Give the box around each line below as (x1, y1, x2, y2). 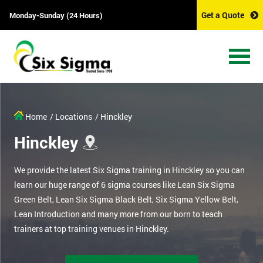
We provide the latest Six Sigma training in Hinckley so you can (14, 164, 245, 176)
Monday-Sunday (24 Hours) (9, 9, 103, 21)
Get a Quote (201, 9, 244, 21)
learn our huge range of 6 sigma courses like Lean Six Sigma (14, 179, 235, 191)
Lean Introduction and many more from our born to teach (14, 208, 222, 220)
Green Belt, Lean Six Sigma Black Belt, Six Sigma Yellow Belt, (14, 194, 238, 205)
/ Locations (50, 111, 92, 123)
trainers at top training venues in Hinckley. (14, 223, 169, 235)
